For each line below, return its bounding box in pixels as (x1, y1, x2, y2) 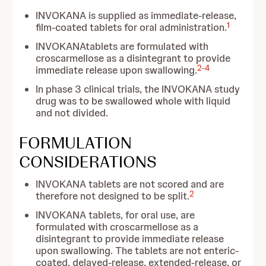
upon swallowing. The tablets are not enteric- (36, 244, 239, 257)
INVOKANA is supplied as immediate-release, (36, 9, 237, 22)
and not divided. (36, 106, 109, 119)
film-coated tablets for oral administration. (36, 21, 227, 34)
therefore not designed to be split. (36, 189, 190, 202)
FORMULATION (19, 132, 132, 153)
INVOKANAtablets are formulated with (36, 40, 209, 53)
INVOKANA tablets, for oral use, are (36, 208, 195, 221)
